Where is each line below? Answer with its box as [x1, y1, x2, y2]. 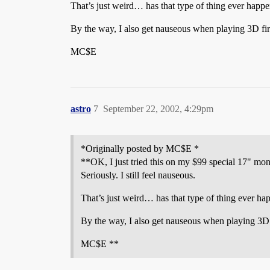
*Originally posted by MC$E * [81, 143, 199, 154]
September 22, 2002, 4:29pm [103, 104, 213, 114]
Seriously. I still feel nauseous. [81, 170, 195, 180]
